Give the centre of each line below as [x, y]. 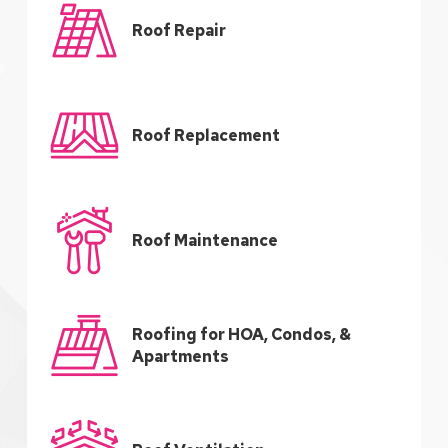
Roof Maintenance [204, 240]
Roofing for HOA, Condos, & [241, 334]
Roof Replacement [205, 135]
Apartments [180, 356]
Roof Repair [178, 30]
